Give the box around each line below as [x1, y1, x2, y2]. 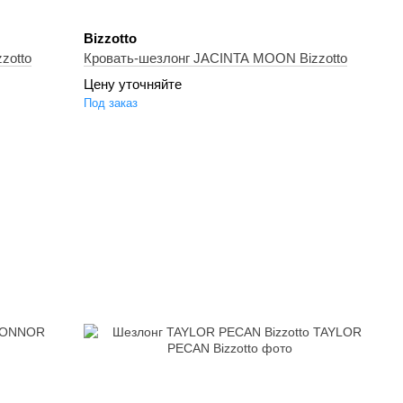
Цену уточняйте [84, 76, 183, 92]
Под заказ [84, 96, 139, 110]
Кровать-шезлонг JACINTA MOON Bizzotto [84, 50, 348, 66]
